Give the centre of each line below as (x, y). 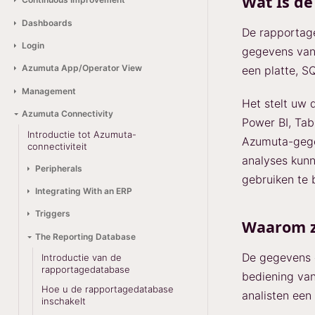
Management (49, 91)
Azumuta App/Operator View (82, 68)
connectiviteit (58, 147)
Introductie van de (81, 257)
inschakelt (63, 301)
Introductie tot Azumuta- (82, 135)
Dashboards (47, 22)
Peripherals (59, 168)
